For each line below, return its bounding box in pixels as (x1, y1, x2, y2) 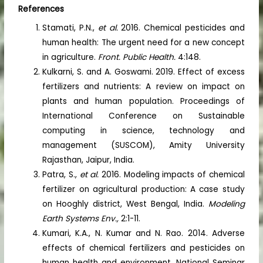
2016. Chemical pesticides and (121, 22, 245, 33)
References (18, 3, 65, 15)
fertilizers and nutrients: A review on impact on (42, 80, 245, 92)
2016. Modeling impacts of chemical (102, 168, 245, 180)
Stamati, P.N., (42, 22, 98, 33)
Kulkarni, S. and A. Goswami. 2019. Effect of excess (42, 66, 245, 77)
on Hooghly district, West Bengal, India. (42, 198, 208, 210)
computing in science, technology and (42, 124, 245, 136)
